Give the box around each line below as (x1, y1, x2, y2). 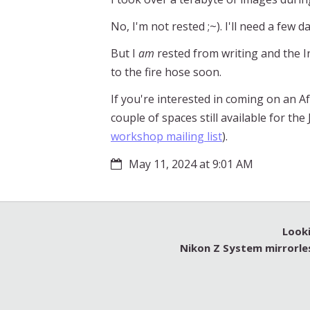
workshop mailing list (111, 128, 222, 144)
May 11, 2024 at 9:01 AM (129, 156, 253, 172)
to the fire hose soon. (111, 64, 221, 80)
